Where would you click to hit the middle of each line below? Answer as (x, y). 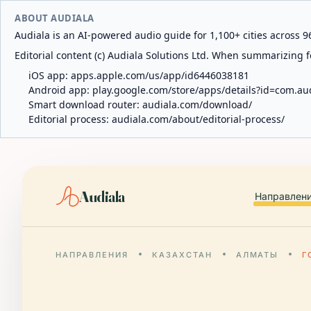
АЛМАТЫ (257, 255)
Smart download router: (85, 104)
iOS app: (50, 75)
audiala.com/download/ (197, 104)
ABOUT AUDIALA (54, 18)
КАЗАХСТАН (182, 255)
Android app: (60, 90)
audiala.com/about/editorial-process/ (198, 119)
